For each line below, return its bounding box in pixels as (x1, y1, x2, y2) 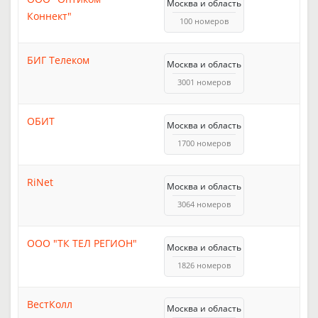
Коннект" (27, 9, 72, 23)
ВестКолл (27, 297, 72, 311)
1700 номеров (177, 137, 231, 148)
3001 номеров (177, 76, 231, 87)
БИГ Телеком (27, 53, 89, 67)
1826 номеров (177, 259, 231, 270)
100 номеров (180, 15, 229, 26)
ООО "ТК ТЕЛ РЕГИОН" (27, 236, 137, 250)
